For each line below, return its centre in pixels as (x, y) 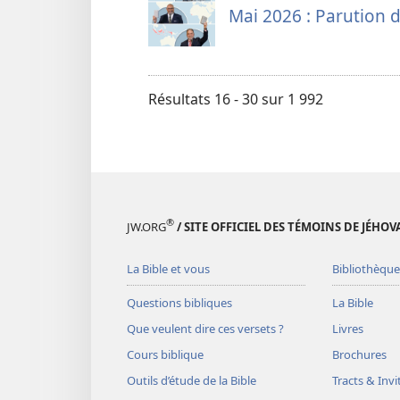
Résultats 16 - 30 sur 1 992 (236, 99)
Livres (347, 328)
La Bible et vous (168, 268)
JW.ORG (146, 226)
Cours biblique (165, 354)
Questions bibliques (179, 302)
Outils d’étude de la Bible (192, 380)
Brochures (359, 354)
